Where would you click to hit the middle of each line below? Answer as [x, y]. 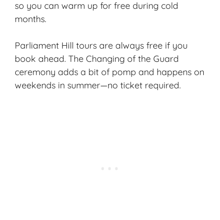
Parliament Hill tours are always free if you [101, 45]
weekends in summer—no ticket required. [98, 85]
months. [30, 19]
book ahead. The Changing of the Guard [97, 58]
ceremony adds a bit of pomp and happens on [110, 72]
